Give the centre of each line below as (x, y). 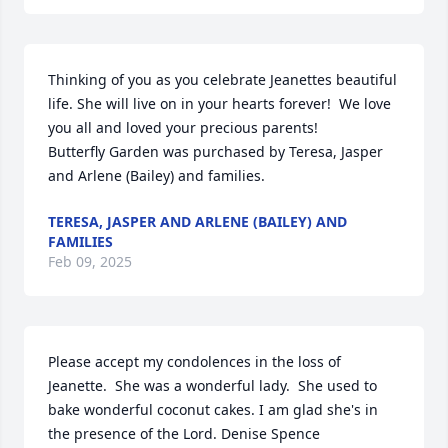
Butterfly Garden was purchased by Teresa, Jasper (215, 151)
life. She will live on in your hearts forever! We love (219, 103)
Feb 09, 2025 (90, 261)
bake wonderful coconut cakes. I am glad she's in (213, 409)
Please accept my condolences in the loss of (194, 361)
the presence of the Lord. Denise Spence (184, 433)
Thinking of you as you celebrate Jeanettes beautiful (222, 79)
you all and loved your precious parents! (183, 127)
